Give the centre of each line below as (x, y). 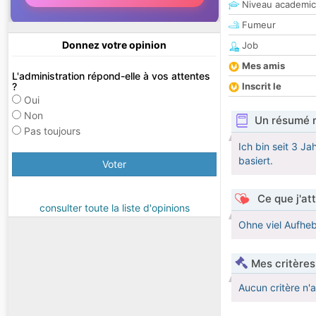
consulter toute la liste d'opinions (114, 208)
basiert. (256, 161)
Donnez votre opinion (114, 45)
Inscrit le (262, 86)
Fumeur (257, 25)
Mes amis (263, 66)
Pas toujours (52, 131)
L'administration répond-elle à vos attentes (111, 76)
